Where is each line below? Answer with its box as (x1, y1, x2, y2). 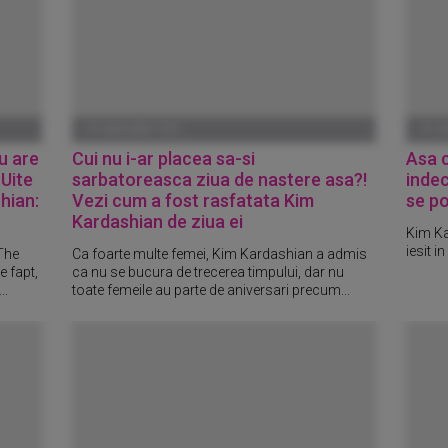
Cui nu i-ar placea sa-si (72, 148, 256, 169)
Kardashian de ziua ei (72, 211, 244, 232)
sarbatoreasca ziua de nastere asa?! (72, 169, 368, 190)
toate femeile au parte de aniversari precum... (72, 281, 351, 298)
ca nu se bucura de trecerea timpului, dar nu (72, 263, 345, 280)
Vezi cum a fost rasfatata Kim (72, 190, 315, 211)
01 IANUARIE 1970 (87, 123, 180, 136)
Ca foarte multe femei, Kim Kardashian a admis (72, 245, 368, 262)
